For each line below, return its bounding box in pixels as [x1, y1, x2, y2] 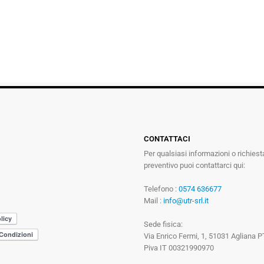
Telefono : [144, 184, 179, 193]
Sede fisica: [144, 219, 183, 229]
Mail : [144, 196, 163, 205]
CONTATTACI [144, 134, 190, 143]
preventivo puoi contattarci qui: [144, 160, 245, 170]
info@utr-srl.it [163, 196, 209, 205]
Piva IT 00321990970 [144, 243, 214, 252]
